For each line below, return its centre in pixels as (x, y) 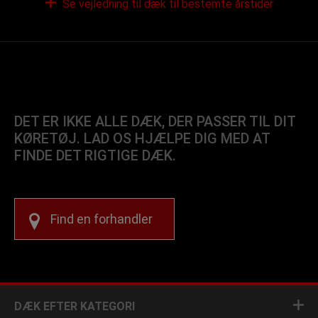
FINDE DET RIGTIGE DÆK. (95, 155)
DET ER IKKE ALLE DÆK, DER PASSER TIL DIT (155, 121)
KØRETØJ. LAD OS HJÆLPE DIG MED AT (142, 138)
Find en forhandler (102, 219)
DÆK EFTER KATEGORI (75, 306)
